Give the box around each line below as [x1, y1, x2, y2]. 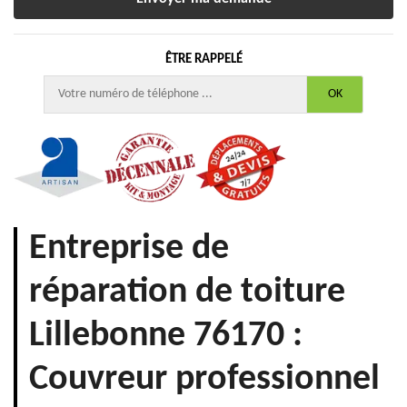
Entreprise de [29, 230, 229, 267]
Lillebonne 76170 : [29, 317, 303, 354]
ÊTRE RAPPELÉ [164, 52, 243, 66]
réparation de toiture [29, 273, 345, 311]
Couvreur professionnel [29, 361, 380, 398]
